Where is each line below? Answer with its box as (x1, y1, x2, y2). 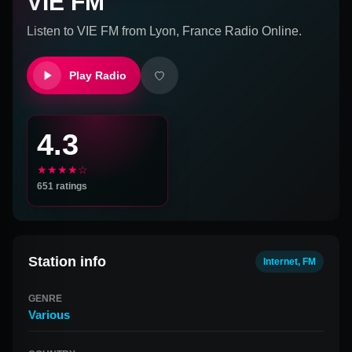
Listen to (27, 24, 77, 38)
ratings (53, 181, 87, 192)
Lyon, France (149, 24, 222, 38)
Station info (28, 253, 106, 269)
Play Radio (69, 69, 126, 82)
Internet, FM (263, 256, 316, 267)
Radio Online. (222, 24, 302, 38)
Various (28, 308, 70, 321)
